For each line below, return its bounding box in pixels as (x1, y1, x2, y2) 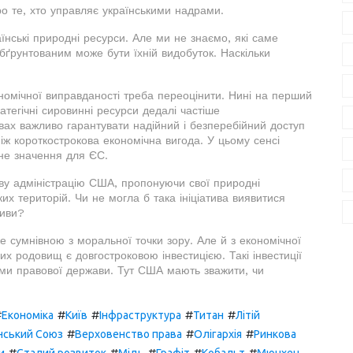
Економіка (2, 308, 54, 321)
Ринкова (254, 327, 296, 340)
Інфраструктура (99, 308, 181, 321)
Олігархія (194, 327, 242, 340)
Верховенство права (75, 327, 182, 340)
